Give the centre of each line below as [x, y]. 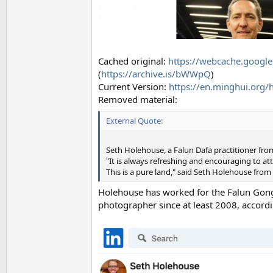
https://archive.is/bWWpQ [156, 74]
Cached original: [133, 61]
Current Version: [133, 87]
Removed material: [138, 100]
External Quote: [134, 120]
